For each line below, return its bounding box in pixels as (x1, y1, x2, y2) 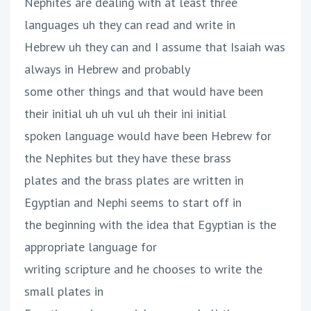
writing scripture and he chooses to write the (24, 261, 262, 278)
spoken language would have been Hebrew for (24, 128, 271, 144)
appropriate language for (24, 239, 157, 255)
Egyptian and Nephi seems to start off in (24, 194, 242, 211)
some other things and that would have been (24, 83, 263, 100)
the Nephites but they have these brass (24, 150, 231, 167)
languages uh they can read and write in (24, 17, 235, 33)
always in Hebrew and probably (24, 61, 190, 78)
